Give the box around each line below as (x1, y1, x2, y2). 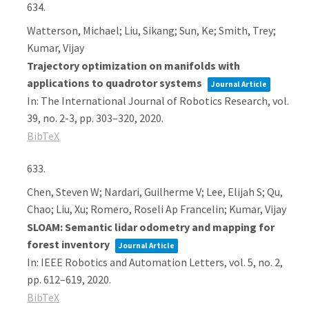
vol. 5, (229, 255, 259, 269)
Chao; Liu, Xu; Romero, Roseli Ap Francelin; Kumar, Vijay (27, 202, 287, 216)
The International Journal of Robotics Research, (41, 94, 273, 108)
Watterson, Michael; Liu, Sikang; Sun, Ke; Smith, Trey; (27, 23, 277, 37)
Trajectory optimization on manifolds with (27, 59, 241, 72)
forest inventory (27, 237, 112, 251)
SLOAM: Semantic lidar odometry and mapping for (27, 220, 275, 234)
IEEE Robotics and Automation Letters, (41, 255, 230, 269)
